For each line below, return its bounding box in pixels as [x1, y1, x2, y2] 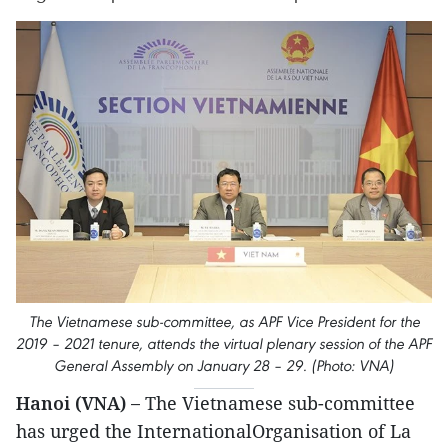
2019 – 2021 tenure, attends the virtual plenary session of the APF [16, 333, 432, 353]
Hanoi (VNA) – [16, 390, 145, 415]
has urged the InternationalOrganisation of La [16, 418, 411, 443]
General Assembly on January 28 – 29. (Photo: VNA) [54, 355, 394, 375]
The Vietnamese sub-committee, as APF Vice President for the [28, 311, 420, 331]
